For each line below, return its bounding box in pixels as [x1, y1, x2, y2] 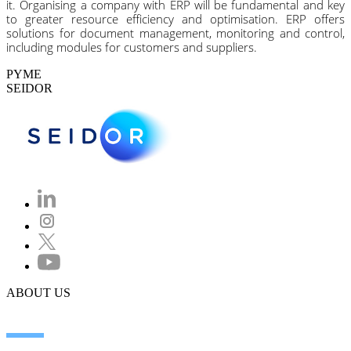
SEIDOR [6, 81, 52, 95]
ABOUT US [6, 286, 71, 300]
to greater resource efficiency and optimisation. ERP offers [6, 10, 345, 27]
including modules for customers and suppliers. [6, 38, 257, 55]
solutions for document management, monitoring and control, [6, 24, 345, 41]
